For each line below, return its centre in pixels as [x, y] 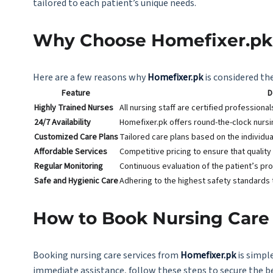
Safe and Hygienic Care [76, 181]
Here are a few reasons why [90, 77]
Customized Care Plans [76, 137]
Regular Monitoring [68, 166]
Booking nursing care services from [106, 255]
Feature [76, 93]
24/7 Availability [62, 122]
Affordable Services [70, 152]
